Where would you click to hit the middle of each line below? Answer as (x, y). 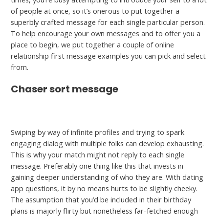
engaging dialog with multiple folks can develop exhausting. (108, 143)
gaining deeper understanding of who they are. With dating (107, 177)
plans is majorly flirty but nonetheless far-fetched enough (105, 210)
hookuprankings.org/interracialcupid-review (82, 109)
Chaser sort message (65, 89)
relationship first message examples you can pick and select (109, 56)
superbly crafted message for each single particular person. (108, 22)
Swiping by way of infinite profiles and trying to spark (98, 132)
